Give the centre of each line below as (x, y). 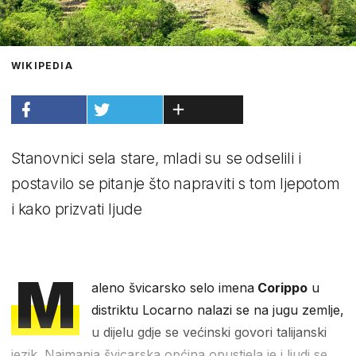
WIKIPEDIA (42, 65)
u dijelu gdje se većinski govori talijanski (209, 332)
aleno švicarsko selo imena (173, 287)
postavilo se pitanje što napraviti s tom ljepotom (176, 184)
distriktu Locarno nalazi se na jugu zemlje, (218, 310)
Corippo (281, 287)
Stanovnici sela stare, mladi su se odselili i (156, 158)
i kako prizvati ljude (77, 209)
